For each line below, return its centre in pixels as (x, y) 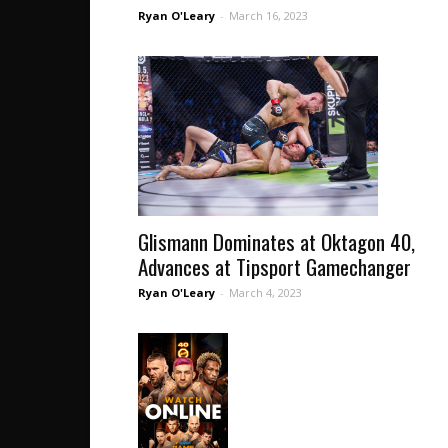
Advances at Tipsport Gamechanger (274, 267)
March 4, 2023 (265, 293)
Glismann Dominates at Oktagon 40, (276, 242)
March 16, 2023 (268, 16)
